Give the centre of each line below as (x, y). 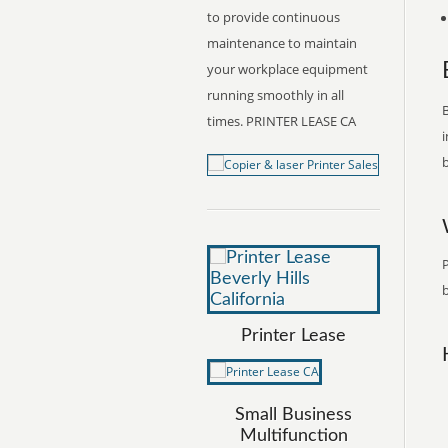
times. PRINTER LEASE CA (281, 121)
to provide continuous (273, 17)
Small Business (293, 415)
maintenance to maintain (282, 43)
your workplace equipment (287, 69)
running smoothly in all (275, 95)
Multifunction (293, 436)
